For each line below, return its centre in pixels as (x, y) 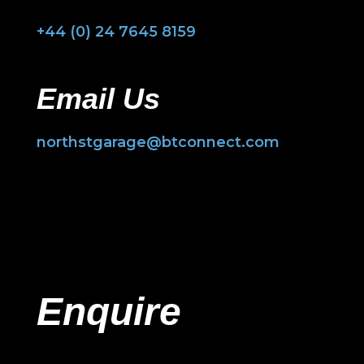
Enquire (108, 312)
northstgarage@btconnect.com (158, 142)
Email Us (98, 99)
